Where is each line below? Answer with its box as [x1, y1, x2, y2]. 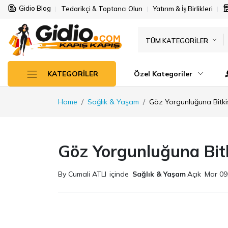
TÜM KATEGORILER [145, 36, 208, 45]
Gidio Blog [19, 4, 51, 12]
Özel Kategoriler [134, 69, 194, 78]
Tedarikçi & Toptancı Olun [61, 5, 142, 13]
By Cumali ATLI [58, 169, 106, 179]
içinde [109, 169, 129, 179]
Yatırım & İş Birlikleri [153, 5, 213, 13]
